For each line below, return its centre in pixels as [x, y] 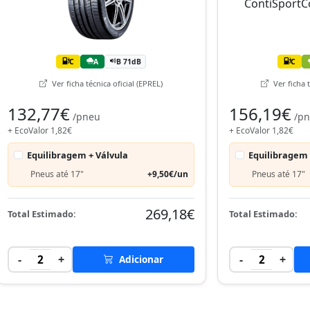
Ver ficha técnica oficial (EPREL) [106, 83]
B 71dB [129, 61]
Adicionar [140, 259]
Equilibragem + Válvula [78, 155]
